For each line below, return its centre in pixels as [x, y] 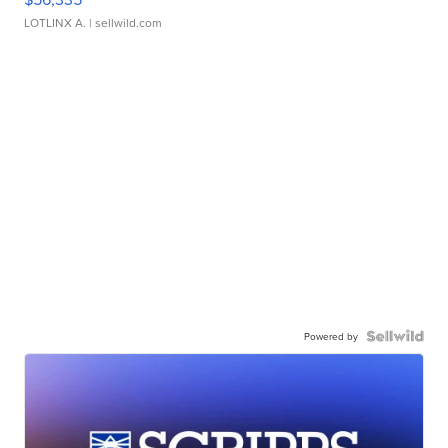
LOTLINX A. [55, 23]
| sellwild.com [124, 23]
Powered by [330, 336]
